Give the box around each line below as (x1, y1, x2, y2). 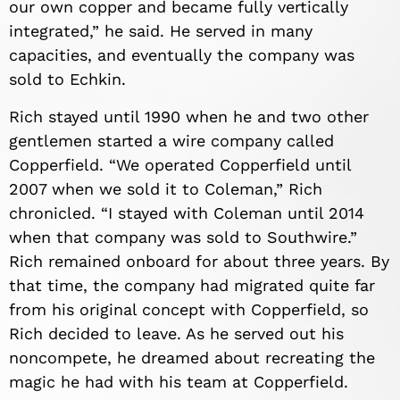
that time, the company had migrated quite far (9, 275, 375, 295)
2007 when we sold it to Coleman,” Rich (9, 179, 322, 198)
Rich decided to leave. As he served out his (9, 323, 344, 343)
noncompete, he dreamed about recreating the (9, 347, 375, 367)
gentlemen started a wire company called (9, 130, 334, 150)
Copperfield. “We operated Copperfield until (9, 154, 351, 174)
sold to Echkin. (9, 70, 126, 89)
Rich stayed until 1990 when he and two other (9, 106, 369, 126)
